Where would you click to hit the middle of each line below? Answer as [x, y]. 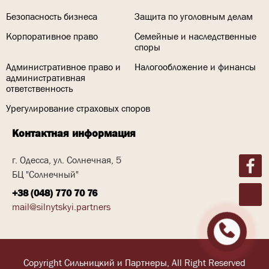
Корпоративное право [52, 36]
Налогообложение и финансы [195, 67]
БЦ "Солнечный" [45, 174]
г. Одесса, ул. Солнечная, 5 [67, 160]
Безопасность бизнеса [52, 17]
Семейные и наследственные [195, 36]
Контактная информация [74, 134]
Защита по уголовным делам [194, 17]
